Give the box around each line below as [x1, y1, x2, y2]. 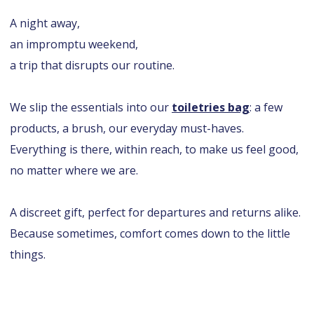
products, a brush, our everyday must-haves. [10, 120, 244, 136]
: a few [250, 99, 282, 115]
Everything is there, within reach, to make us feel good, [10, 141, 299, 157]
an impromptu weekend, [10, 36, 138, 52]
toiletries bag [172, 99, 250, 115]
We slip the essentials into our [10, 99, 172, 115]
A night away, [10, 15, 80, 31]
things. [10, 246, 46, 262]
